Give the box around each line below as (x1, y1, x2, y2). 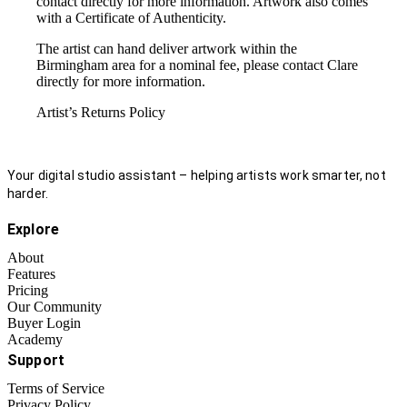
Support (7, 352, 65, 370)
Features (7, 266, 55, 283)
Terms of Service (7, 381, 104, 397)
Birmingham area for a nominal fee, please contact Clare (36, 57, 358, 74)
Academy (7, 332, 63, 348)
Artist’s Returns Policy (36, 104, 165, 121)
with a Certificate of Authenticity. (36, 10, 226, 26)
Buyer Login (7, 315, 81, 332)
